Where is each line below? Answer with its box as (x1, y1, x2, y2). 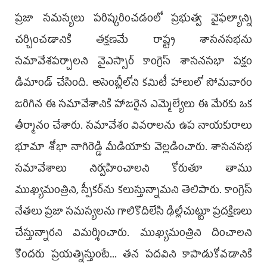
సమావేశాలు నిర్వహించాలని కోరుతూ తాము (15, 159, 252, 180)
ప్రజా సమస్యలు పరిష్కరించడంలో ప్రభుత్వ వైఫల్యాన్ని (15, 9, 252, 30)
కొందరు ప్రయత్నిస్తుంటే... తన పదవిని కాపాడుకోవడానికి (15, 245, 252, 266)
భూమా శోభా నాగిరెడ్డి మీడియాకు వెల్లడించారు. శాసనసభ (15, 138, 252, 159)
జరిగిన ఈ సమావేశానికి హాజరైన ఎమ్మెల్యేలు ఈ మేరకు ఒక (15, 95, 252, 116)
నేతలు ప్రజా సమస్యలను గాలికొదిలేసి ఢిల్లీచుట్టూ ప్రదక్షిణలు (15, 202, 252, 223)
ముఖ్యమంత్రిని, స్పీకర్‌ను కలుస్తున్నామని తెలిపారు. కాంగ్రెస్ (15, 181, 252, 201)
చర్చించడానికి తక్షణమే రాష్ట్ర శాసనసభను (15, 30, 252, 51)
